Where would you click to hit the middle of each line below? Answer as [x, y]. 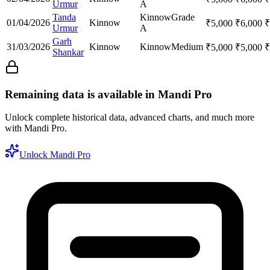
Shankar [68, 52]
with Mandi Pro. [36, 128]
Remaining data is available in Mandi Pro [108, 94]
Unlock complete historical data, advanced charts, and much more [130, 118]
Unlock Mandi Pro [55, 155]
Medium [187, 46]
